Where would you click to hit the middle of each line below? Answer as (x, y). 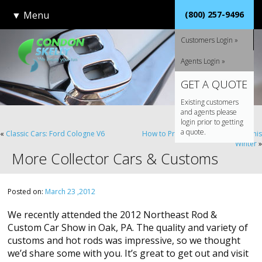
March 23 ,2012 (70, 192)
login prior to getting (212, 122)
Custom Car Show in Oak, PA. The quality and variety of (128, 228)
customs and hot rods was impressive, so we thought (124, 241)
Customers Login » (209, 40)
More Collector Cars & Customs (115, 158)
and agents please (208, 112)
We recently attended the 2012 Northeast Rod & (113, 215)
